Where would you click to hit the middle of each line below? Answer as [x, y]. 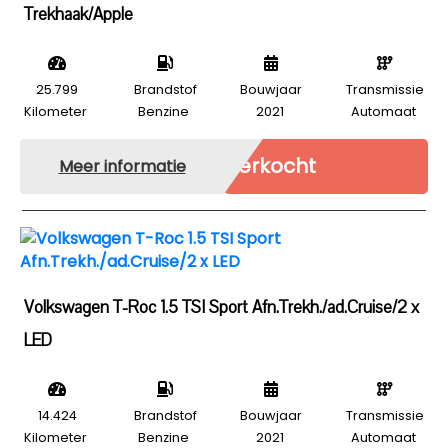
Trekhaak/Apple [78, 14]
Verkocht [270, 166]
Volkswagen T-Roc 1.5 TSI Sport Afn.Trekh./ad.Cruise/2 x [221, 307]
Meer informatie [122, 166]
